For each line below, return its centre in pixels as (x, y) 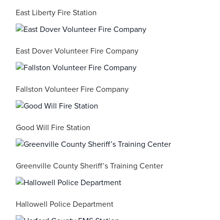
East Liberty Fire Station (56, 13)
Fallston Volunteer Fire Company (72, 89)
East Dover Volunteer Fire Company (77, 51)
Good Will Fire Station (53, 128)
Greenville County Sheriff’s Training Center (89, 166)
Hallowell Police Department (65, 204)
